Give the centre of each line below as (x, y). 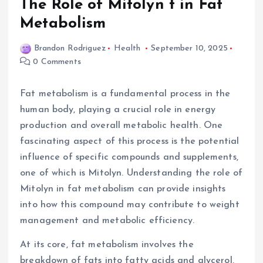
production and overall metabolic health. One (122, 125)
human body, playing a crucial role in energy (118, 109)
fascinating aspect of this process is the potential (130, 141)
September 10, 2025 (189, 48)
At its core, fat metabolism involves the (107, 245)
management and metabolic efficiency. (107, 220)
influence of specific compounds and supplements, (129, 157)
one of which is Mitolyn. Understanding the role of (131, 173)
